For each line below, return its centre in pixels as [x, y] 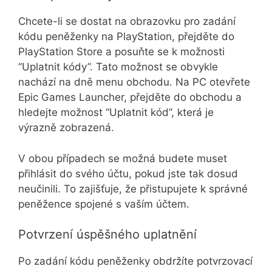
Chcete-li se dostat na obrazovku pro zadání [127, 22]
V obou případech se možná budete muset [123, 158]
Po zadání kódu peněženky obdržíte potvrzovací [135, 261]
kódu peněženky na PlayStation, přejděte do [126, 37]
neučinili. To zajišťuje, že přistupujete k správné [133, 189]
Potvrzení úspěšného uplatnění [107, 235]
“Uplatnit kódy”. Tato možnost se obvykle [118, 67]
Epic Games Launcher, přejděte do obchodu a [130, 97]
